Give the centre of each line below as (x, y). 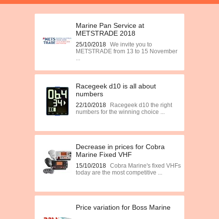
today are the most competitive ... (119, 173)
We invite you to (131, 44)
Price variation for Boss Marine (123, 207)
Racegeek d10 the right (141, 105)
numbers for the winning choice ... (120, 112)
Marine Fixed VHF (104, 154)
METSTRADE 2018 (106, 33)
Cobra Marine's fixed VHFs (145, 166)
